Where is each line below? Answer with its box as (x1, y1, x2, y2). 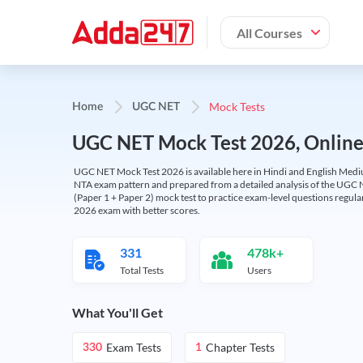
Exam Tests (106, 340, 161, 354)
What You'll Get (72, 305, 163, 320)
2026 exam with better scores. (74, 204, 200, 216)
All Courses (237, 24, 302, 41)
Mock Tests (209, 100, 265, 113)
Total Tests (120, 264, 164, 276)
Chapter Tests (206, 340, 275, 354)
